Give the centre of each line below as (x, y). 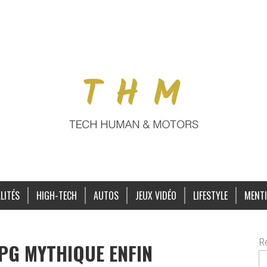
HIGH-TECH (56, 195)
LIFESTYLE (210, 195)
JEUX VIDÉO (156, 195)
